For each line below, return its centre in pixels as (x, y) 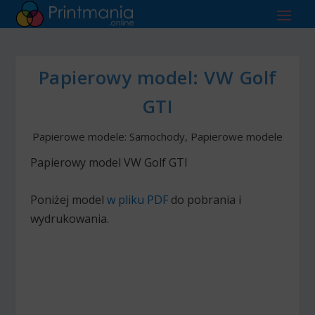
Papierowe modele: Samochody (109, 137)
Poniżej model (68, 199)
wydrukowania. (69, 218)
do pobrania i (204, 199)
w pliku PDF (137, 199)
